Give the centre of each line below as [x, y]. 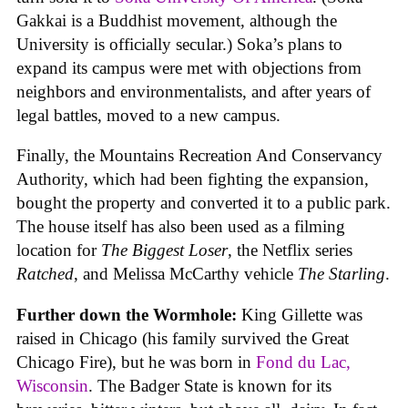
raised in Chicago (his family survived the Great [183, 338]
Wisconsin [52, 385]
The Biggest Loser [164, 250]
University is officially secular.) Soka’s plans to [179, 44]
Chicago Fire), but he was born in [136, 362]
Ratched [45, 274]
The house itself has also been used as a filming [181, 227]
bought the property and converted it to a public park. [204, 203]
